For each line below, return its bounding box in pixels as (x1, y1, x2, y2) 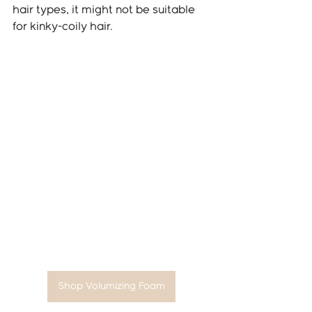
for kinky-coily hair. (13, 21, 113, 32)
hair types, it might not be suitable (13, 4, 198, 15)
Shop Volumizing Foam (58, 281, 165, 292)
